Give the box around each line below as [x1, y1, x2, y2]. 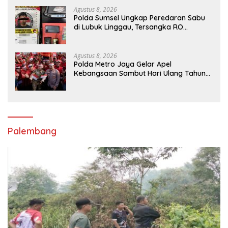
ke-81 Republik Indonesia [74, 77, 157, 87]
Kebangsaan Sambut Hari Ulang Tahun [74, 68, 206, 78]
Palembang [8, 125, 56, 137]
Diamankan [74, 31, 113, 41]
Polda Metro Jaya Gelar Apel [74, 59, 172, 69]
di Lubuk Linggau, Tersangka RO [74, 22, 183, 32]
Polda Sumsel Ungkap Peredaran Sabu [74, 13, 205, 22]
